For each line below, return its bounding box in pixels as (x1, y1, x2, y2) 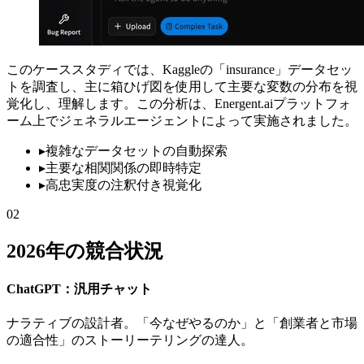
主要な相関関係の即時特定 (45, 160, 201, 175)
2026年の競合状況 (6, 240, 163, 262)
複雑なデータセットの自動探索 (45, 143, 227, 158)
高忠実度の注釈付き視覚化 (45, 177, 201, 192)
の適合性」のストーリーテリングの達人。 (6, 333, 253, 348)
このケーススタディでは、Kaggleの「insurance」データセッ (6, 62, 353, 76)
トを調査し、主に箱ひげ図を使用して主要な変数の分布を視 (6, 79, 357, 93)
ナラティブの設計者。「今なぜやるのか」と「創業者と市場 (6, 316, 357, 331)
